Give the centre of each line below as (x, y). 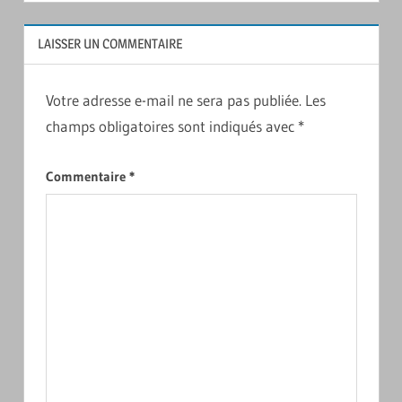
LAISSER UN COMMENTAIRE (109, 44)
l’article (86, 24)
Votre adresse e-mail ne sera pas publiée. (173, 100)
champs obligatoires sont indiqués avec (171, 127)
